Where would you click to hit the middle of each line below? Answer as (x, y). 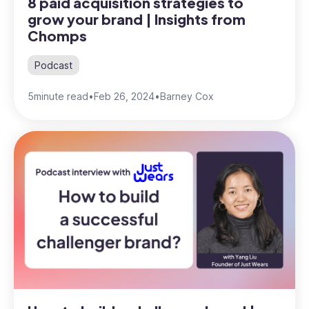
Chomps (57, 35)
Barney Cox (187, 96)
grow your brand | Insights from (137, 19)
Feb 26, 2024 (124, 96)
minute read (61, 96)
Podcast (53, 65)
